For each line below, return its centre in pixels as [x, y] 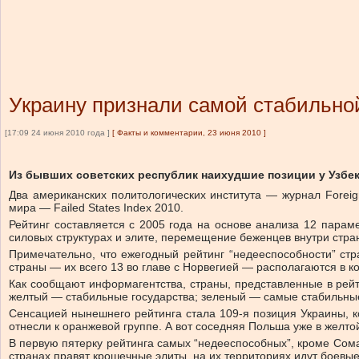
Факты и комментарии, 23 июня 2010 [189, 133]
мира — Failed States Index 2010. [96, 208]
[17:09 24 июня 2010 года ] [57, 133]
